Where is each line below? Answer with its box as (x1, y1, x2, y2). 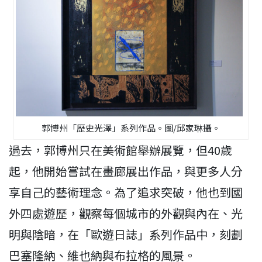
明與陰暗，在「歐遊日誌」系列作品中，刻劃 (9, 226, 243, 243)
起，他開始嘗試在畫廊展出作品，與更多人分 (9, 163, 243, 180)
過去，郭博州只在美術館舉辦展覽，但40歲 (9, 142, 232, 159)
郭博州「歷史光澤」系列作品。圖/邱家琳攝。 (41, 122, 220, 135)
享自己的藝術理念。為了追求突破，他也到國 (9, 184, 243, 201)
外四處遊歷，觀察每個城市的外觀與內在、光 (9, 205, 243, 222)
